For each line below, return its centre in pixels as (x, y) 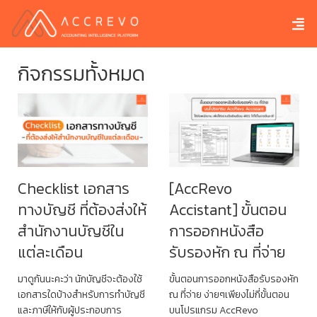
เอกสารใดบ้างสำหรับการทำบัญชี (81, 294)
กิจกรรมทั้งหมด (81, 73)
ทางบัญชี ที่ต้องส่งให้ (82, 209)
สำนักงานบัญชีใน (71, 231)
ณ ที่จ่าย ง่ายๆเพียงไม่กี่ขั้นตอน (229, 294)
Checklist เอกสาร (74, 188)
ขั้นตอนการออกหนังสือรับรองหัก (234, 279)
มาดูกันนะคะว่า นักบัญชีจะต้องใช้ (80, 279)
